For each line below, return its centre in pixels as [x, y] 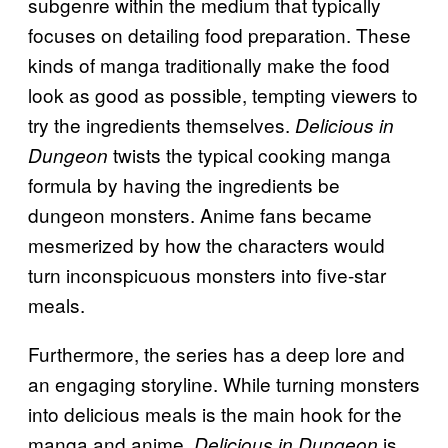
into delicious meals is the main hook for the [215, 413]
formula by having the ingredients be [184, 184]
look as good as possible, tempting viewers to [223, 94]
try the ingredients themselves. [161, 124]
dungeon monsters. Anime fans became [200, 214]
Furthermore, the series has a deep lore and [216, 353]
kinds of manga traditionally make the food [209, 64]
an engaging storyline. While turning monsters [224, 383]
